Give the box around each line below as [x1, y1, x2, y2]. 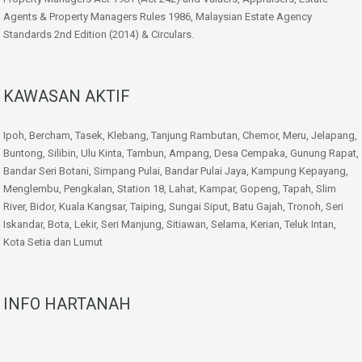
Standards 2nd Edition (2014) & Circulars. [3, 27, 194, 40]
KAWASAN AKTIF [3, 86, 130, 106]
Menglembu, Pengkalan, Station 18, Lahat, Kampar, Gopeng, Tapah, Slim [3, 182, 336, 195]
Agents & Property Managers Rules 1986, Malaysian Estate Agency [3, 10, 312, 23]
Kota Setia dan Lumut [3, 235, 103, 248]
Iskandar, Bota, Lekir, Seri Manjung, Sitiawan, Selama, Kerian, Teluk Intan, [3, 217, 336, 230]
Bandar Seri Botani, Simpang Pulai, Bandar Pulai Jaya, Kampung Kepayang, [3, 164, 348, 177]
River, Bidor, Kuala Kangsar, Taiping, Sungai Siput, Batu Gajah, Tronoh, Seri [3, 200, 343, 213]
